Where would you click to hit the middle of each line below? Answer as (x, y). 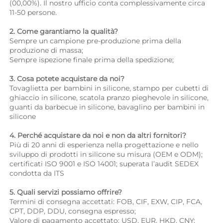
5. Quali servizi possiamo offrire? (67, 192)
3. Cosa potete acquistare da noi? (68, 79)
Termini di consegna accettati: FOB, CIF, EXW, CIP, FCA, (106, 202)
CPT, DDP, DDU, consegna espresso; (74, 211)
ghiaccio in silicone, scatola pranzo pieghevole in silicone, (109, 98)
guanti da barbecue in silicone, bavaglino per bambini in (107, 107)
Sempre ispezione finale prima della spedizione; (93, 60)
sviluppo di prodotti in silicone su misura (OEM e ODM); (106, 155)
